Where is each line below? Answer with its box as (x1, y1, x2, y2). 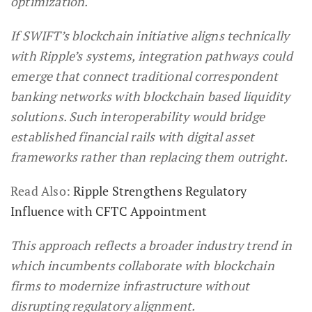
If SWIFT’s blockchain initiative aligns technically (10, 26, 290, 44)
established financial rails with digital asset (10, 127, 255, 145)
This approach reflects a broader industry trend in (10, 236, 292, 253)
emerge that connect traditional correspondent (10, 67, 279, 84)
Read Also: (10, 182, 74, 199)
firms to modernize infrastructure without (10, 276, 250, 294)
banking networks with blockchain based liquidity (10, 87, 290, 104)
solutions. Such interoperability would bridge (10, 107, 265, 125)
